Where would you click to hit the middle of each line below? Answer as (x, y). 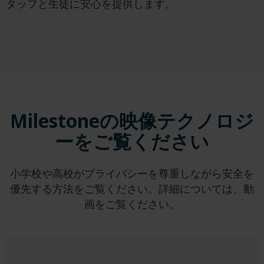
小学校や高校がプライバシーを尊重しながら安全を (132, 173)
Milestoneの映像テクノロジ (132, 120)
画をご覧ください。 (132, 204)
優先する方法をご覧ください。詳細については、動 (132, 188)
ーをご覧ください (132, 141)
